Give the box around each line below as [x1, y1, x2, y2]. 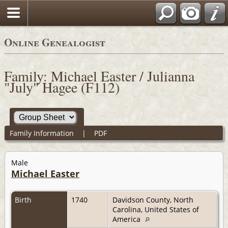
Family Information [9, 128, 74, 138]
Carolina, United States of [112, 204, 199, 214]
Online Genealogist [4, 35, 105, 50]
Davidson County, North [112, 194, 193, 205]
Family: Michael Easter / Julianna [4, 66, 194, 85]
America [112, 214, 142, 224]
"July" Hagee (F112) [4, 77, 120, 97]
